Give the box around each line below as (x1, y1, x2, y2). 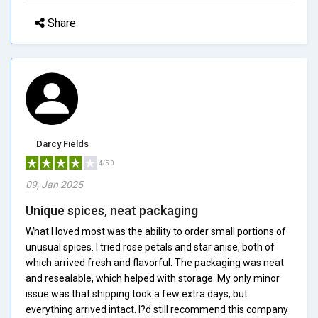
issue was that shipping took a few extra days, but (26, 287, 248, 300)
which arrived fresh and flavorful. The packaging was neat (26, 256, 284, 268)
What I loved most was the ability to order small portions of (26, 225, 286, 237)
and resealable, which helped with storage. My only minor (26, 272, 280, 284)
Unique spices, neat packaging (26, 202, 198, 218)
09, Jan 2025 (26, 178, 83, 190)
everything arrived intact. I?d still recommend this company (26, 303, 288, 315)
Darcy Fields (36, 138, 89, 149)
